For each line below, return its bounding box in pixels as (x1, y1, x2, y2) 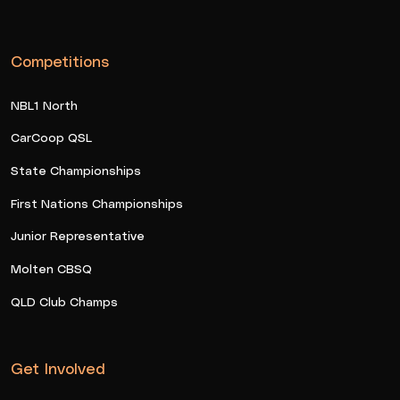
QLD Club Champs (11, 293, 118, 309)
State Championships (11, 162, 141, 179)
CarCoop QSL (11, 129, 92, 146)
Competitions (11, 51, 109, 71)
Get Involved (11, 358, 105, 378)
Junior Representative (11, 228, 145, 244)
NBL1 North (11, 96, 78, 112)
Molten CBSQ (11, 260, 92, 276)
